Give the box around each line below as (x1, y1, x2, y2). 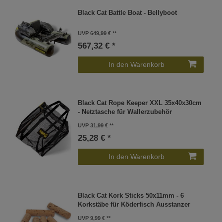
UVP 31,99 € (78, 122, 109, 129)
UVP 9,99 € (78, 215, 106, 221)
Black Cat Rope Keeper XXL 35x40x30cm (78, 100, 202, 107)
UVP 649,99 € (78, 30, 111, 37)
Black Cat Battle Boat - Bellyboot (78, 9, 177, 17)
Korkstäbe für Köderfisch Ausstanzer (78, 201, 191, 208)
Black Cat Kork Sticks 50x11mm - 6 (78, 192, 184, 199)
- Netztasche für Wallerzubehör (78, 109, 172, 116)
